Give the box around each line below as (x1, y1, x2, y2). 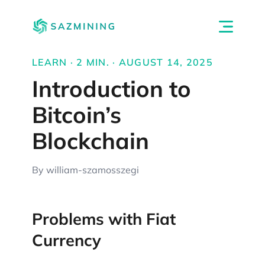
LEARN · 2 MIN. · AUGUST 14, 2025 (32, 56, 213, 68)
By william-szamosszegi (32, 164, 139, 176)
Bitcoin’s (32, 101, 121, 129)
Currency (32, 230, 101, 251)
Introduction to (32, 75, 191, 103)
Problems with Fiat (32, 209, 176, 230)
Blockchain (32, 127, 149, 155)
